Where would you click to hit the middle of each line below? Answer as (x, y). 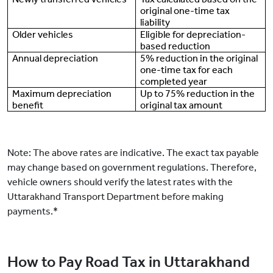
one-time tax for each (187, 70)
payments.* (33, 211)
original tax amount (182, 105)
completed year (174, 82)
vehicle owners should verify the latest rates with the (120, 182)
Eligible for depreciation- (193, 35)
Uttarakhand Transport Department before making (115, 197)
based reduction (175, 46)
